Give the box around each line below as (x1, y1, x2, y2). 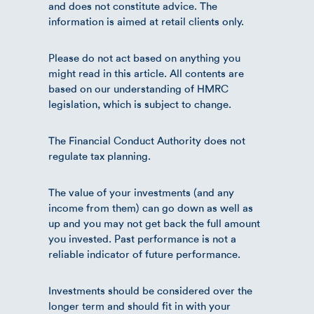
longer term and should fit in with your (48, 299, 231, 313)
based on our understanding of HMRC (48, 82, 228, 95)
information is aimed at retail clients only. (48, 15, 244, 28)
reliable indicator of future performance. (48, 247, 240, 261)
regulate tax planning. (48, 149, 151, 163)
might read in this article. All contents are (48, 67, 244, 80)
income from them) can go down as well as (48, 201, 253, 214)
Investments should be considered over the (48, 284, 252, 297)
